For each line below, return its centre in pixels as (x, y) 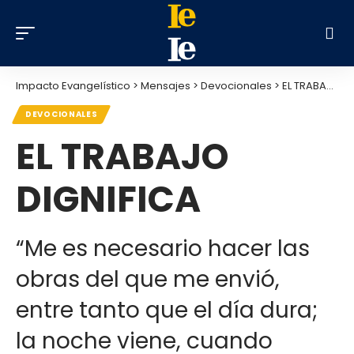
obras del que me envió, (148, 279)
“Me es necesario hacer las (163, 249)
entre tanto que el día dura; (167, 310)
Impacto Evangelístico (73, 86)
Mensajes (166, 86)
